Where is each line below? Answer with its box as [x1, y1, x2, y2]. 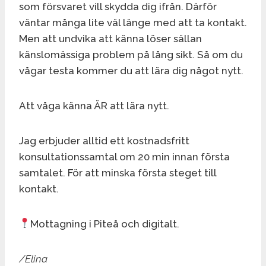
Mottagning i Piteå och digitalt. [30, 217, 180, 230]
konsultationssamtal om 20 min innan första [19, 150, 230, 163]
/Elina [19, 252, 47, 265]
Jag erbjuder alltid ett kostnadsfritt [19, 134, 189, 147]
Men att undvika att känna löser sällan [19, 32, 202, 45]
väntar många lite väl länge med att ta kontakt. [19, 16, 247, 28]
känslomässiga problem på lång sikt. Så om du [19, 48, 243, 61]
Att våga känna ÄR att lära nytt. [19, 99, 169, 112]
